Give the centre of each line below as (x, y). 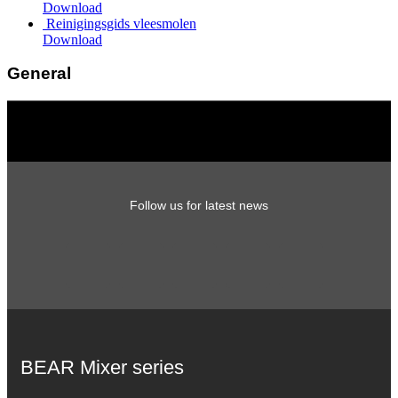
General (39, 74)
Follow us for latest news (199, 205)
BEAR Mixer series (102, 367)
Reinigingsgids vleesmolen (121, 23)
